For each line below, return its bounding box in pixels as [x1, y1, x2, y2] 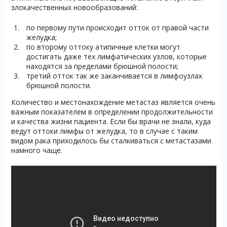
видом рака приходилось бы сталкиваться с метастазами [11, 135, 211, 145]
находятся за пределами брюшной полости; [26, 61, 178, 71]
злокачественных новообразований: [11, 2, 138, 12]
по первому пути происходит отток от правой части [26, 22, 209, 32]
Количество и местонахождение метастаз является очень [11, 97, 215, 107]
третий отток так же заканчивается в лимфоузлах [26, 70, 202, 81]
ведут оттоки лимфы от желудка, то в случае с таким [11, 126, 198, 136]
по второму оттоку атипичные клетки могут [26, 42, 180, 52]
